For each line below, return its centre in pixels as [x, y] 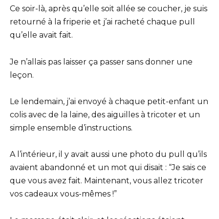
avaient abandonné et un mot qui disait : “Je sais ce [108, 167]
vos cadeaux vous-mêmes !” [63, 194]
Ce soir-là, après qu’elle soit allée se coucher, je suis [109, 9]
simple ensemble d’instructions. [71, 128]
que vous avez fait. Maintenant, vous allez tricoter [107, 181]
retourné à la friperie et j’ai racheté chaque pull [102, 22]
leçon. [22, 75]
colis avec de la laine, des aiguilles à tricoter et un [105, 114]
